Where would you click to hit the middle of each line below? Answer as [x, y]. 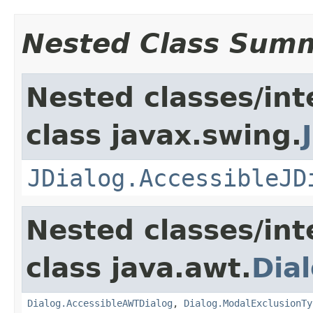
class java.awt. [139, 268]
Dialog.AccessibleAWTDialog [100, 303]
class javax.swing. [164, 135]
